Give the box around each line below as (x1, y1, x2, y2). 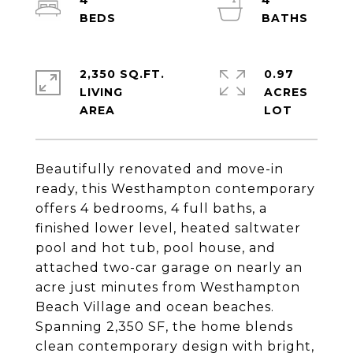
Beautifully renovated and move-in (35, 162, 284, 176)
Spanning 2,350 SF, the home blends (35, 319, 293, 334)
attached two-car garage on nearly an (35, 260, 303, 275)
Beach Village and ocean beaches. (35, 299, 274, 314)
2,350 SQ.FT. (80, 67, 165, 81)
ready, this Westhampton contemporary (35, 181, 315, 196)
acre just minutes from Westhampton (35, 280, 300, 295)
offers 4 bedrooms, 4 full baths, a (35, 201, 267, 216)
